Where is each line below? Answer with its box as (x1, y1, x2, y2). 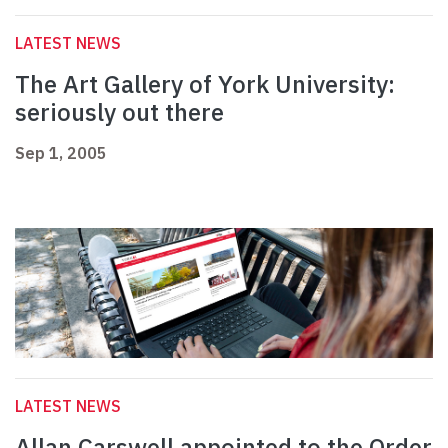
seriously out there (15, 96, 224, 129)
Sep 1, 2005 (15, 143, 107, 164)
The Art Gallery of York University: (15, 68, 395, 101)
